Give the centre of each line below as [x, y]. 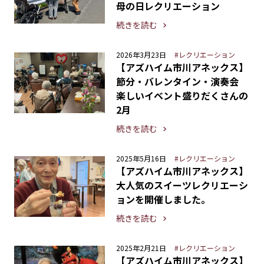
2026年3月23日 [141, 55]
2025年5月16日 [141, 159]
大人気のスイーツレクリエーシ [182, 185]
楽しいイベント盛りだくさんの [182, 96]
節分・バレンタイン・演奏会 [182, 82]
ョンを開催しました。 [163, 199]
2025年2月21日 [141, 248]
